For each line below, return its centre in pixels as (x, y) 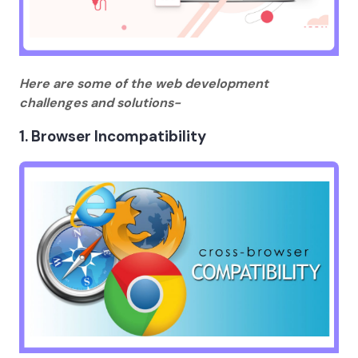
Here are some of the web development (144, 83)
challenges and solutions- (100, 102)
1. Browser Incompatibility (113, 137)
